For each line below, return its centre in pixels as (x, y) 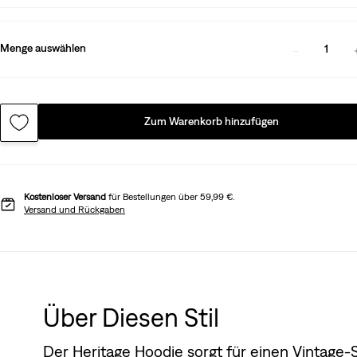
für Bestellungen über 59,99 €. (170, 196)
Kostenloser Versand (65, 196)
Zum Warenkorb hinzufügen (212, 121)
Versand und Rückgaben (75, 209)
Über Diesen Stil (131, 317)
